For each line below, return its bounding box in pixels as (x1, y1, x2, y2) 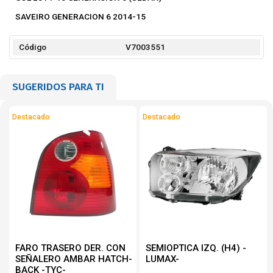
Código (19, 42, 46, 52)
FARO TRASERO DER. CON (15, 243, 126, 253)
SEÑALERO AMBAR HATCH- (15, 253, 132, 264)
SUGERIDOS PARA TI (12, 80, 104, 93)
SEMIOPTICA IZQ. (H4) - (146, 243, 246, 253)
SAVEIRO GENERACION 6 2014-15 (15, 12, 146, 21)
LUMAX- (146, 253, 179, 264)
